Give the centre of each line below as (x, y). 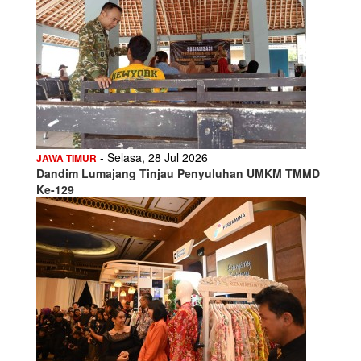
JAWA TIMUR (66, 158)
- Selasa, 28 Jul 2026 (152, 157)
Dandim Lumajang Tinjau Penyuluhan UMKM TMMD (178, 173)
